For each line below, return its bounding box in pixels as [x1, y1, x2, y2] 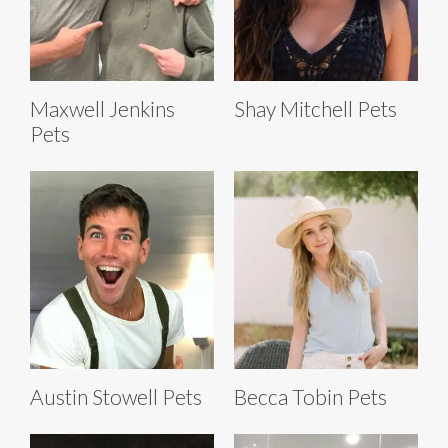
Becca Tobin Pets [234, 383, 387, 409]
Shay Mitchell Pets [234, 95, 397, 121]
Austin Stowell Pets [30, 383, 202, 409]
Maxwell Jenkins [30, 95, 175, 121]
